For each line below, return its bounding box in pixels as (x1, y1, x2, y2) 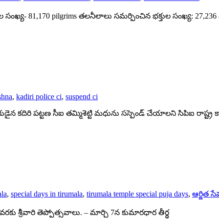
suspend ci (66, 92, 98, 101)
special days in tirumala (11, 190, 83, 198)
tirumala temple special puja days (87, 190, 188, 198)
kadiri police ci (16, 92, 62, 101)
